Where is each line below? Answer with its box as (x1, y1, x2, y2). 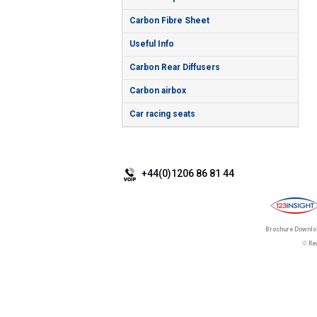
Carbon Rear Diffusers (129, 62, 220, 72)
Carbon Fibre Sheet (129, 15, 209, 25)
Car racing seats (129, 108, 195, 119)
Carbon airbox (129, 85, 186, 96)
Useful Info (129, 38, 174, 49)
